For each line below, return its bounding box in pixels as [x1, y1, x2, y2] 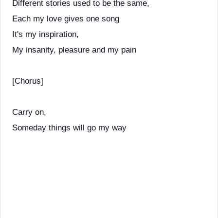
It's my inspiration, [12, 30, 79, 39]
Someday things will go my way [12, 123, 127, 132]
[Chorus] [12, 76, 43, 86]
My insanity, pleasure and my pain [12, 45, 136, 54]
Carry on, [12, 108, 46, 117]
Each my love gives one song [12, 14, 119, 23]
